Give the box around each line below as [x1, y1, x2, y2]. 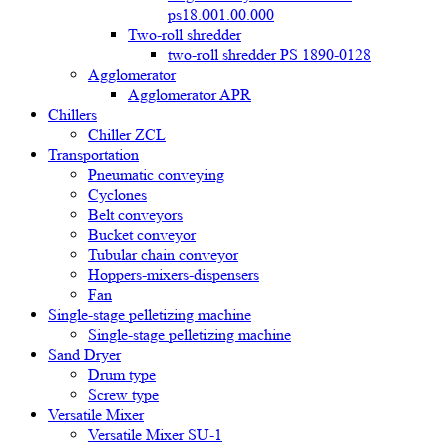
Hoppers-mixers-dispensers [88, 265, 259, 284]
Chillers [48, 105, 97, 124]
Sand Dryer [48, 345, 121, 364]
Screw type [88, 385, 159, 404]
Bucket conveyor [88, 225, 196, 244]
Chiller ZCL [88, 125, 166, 144]
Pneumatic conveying [88, 165, 224, 184]
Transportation [48, 145, 139, 164]
